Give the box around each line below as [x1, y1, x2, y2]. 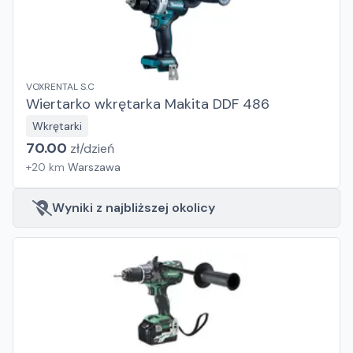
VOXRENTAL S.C [26, 80, 95, 93]
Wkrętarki [32, 119, 82, 133]
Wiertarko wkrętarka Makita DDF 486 [26, 95, 269, 113]
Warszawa [68, 160, 121, 174]
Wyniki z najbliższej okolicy [52, 199, 215, 216]
